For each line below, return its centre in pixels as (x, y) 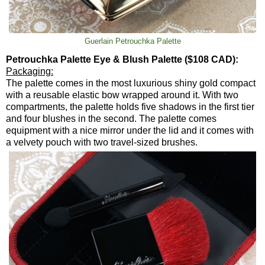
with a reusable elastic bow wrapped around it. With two (122, 95)
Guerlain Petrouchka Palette (132, 41)
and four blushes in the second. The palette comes (111, 118)
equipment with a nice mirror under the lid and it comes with (130, 130)
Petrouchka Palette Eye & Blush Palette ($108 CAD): (122, 59)
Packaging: (30, 71)
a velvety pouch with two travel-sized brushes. (102, 142)
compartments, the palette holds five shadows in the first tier (130, 106)
